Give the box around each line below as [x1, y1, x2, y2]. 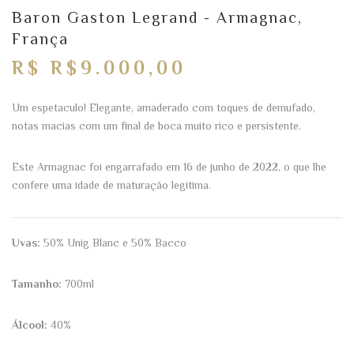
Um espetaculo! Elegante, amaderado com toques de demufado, [12, 100, 315, 114]
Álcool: [12, 318, 47, 331]
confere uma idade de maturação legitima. [12, 178, 211, 191]
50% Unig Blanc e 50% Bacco [40, 235, 186, 249]
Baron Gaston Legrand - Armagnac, [12, 8, 303, 26]
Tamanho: [12, 277, 62, 290]
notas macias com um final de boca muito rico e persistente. [12, 119, 301, 132]
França [12, 29, 69, 47]
